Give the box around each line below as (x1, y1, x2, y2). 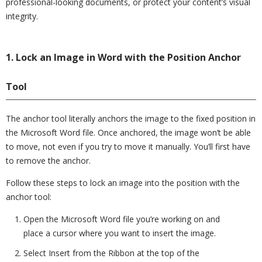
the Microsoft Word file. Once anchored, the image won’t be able (6, 127, 251, 138)
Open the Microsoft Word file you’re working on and (23, 213, 220, 225)
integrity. (6, 11, 38, 22)
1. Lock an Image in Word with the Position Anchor (6, 51, 241, 64)
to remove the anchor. (6, 155, 91, 166)
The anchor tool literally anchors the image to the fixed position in (6, 113, 256, 124)
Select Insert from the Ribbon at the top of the (23, 247, 199, 258)
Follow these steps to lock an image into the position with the (6, 177, 240, 188)
